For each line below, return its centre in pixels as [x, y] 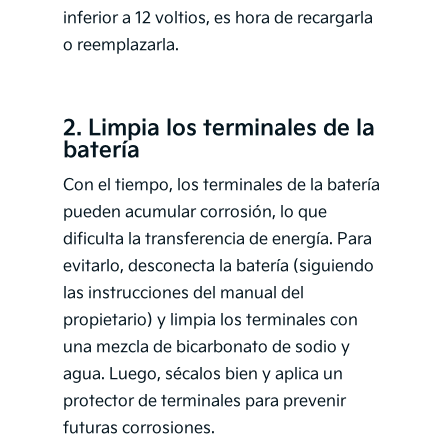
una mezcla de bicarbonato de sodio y [206, 348]
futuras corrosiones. [138, 429]
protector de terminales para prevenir [204, 402]
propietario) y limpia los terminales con [210, 321]
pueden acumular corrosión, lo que [194, 213]
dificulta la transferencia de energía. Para [217, 240]
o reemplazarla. [120, 46]
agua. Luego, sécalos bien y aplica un [202, 375]
